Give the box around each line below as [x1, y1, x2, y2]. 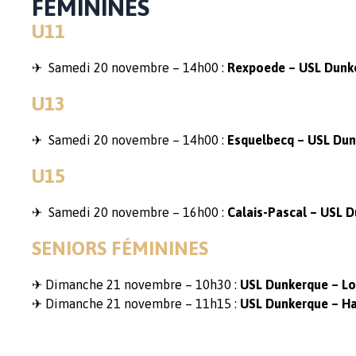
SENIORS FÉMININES [32, 238, 208, 259]
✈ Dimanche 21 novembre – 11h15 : [32, 296, 240, 311]
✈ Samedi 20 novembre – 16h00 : [32, 205, 227, 219]
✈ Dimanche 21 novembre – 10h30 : [32, 277, 240, 292]
